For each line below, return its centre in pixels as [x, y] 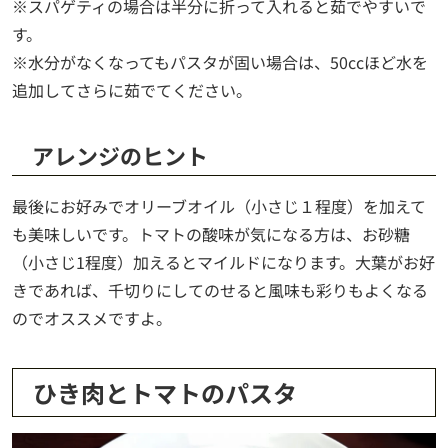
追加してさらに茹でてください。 [132, 89]
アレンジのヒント [120, 154]
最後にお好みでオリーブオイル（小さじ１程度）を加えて [219, 205]
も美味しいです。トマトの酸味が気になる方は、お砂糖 [211, 233]
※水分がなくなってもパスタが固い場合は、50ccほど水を [220, 61]
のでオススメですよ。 [92, 317]
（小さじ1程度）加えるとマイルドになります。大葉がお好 [223, 261]
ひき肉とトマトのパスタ [165, 392]
